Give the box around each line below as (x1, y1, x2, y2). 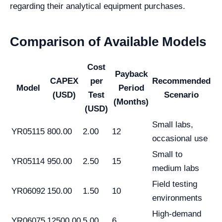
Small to (152, 149, 182, 159)
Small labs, (152, 119, 193, 129)
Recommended (152, 76, 211, 86)
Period (118, 83, 144, 93)
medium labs (152, 163, 199, 173)
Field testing (152, 179, 197, 189)
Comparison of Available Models (10, 34, 206, 49)
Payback (114, 69, 148, 79)
